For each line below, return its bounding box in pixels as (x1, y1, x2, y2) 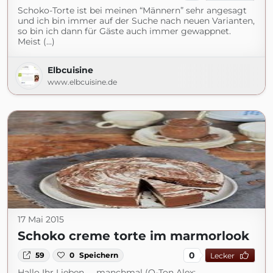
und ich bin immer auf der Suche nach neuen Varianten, (18, 15, 255, 26)
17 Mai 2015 (18, 214, 64, 225)
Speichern (79, 250, 119, 260)
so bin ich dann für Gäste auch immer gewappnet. (18, 26, 231, 37)
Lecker (210, 250, 235, 260)
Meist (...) (18, 36, 55, 47)
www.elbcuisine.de (48, 77, 117, 87)
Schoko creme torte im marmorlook (18, 229, 249, 243)
